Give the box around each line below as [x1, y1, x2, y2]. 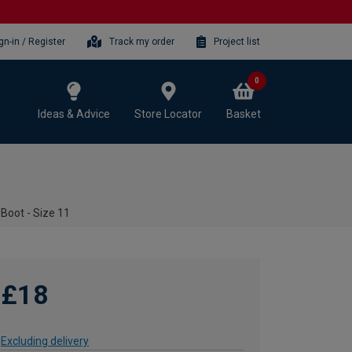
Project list [214, 35, 260, 47]
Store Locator [134, 107, 202, 120]
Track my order [109, 35, 175, 47]
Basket [226, 107, 261, 120]
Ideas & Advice [38, 107, 110, 120]
